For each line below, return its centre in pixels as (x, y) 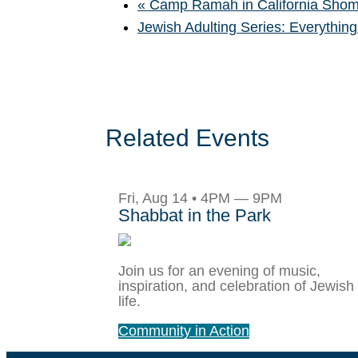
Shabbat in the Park (195, 215)
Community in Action (184, 331)
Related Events (187, 138)
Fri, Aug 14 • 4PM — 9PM (200, 198)
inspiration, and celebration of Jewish (236, 286)
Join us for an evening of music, (219, 271)
